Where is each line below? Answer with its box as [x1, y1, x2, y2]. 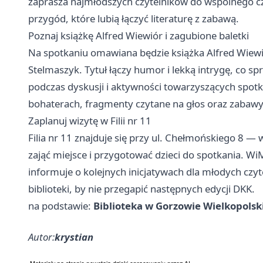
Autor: [28, 230, 55, 244]
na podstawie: [28, 199, 93, 213]
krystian [55, 230, 93, 244]
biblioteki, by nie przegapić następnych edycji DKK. [28, 182, 255, 196]
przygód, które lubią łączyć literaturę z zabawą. [28, 12, 239, 26]
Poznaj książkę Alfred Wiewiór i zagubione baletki [28, 29, 249, 43]
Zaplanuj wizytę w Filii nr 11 [28, 114, 151, 128]
